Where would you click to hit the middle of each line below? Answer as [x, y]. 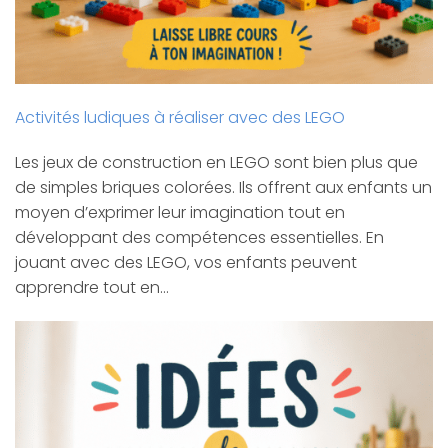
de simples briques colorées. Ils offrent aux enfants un [223, 188]
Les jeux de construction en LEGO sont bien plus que [216, 163]
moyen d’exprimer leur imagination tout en [180, 213]
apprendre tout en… [92, 288]
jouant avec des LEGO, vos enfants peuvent [186, 263]
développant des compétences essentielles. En [199, 238]
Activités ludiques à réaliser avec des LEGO [180, 117]
